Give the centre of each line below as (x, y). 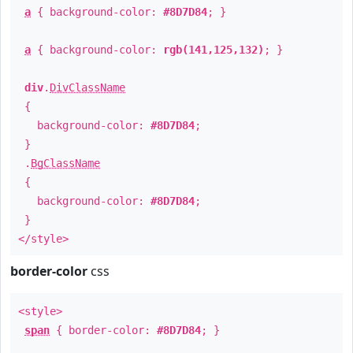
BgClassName (65, 163)
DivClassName (87, 87)
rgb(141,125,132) (214, 50)
